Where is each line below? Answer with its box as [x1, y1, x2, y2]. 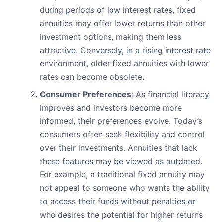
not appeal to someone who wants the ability [40, 183, 210, 193]
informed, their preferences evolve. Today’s [40, 116, 202, 126]
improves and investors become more [40, 103, 182, 113]
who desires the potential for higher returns [40, 210, 203, 220]
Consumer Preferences [40, 89, 131, 100]
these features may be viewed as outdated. [40, 156, 202, 166]
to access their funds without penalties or [40, 196, 196, 207]
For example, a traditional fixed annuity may [40, 169, 205, 180]
